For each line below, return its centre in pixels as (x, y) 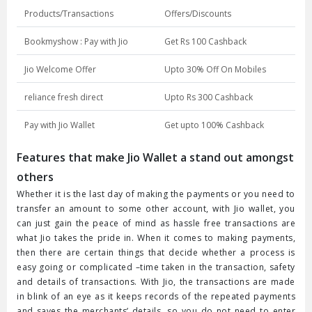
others (35, 177)
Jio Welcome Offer (60, 70)
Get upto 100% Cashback (214, 125)
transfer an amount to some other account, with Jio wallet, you (156, 209)
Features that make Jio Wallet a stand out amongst (155, 158)
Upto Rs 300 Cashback (208, 97)
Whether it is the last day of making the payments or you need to (156, 194)
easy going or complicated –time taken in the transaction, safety (156, 267)
